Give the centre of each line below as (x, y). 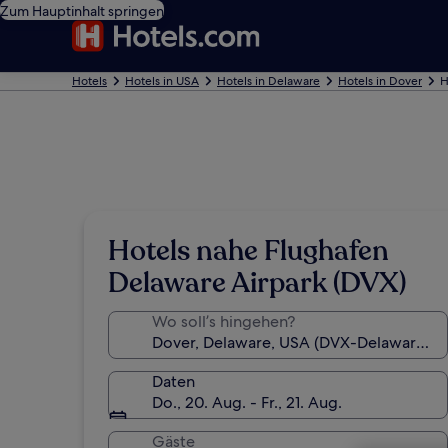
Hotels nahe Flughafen (248, 251)
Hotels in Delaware (268, 81)
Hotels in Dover (380, 81)
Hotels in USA (162, 81)
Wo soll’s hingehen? (223, 321)
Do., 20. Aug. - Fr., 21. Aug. (247, 402)
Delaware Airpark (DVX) (257, 283)
